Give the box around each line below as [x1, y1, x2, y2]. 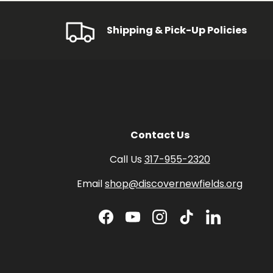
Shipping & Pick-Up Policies [107, 23, 247, 37]
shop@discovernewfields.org [105, 176, 243, 191]
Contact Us [130, 127, 190, 142]
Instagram [158, 216, 209, 230]
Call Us [109, 152, 144, 166]
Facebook [105, 216, 154, 230]
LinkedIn [212, 216, 251, 230]
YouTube [132, 216, 174, 230]
